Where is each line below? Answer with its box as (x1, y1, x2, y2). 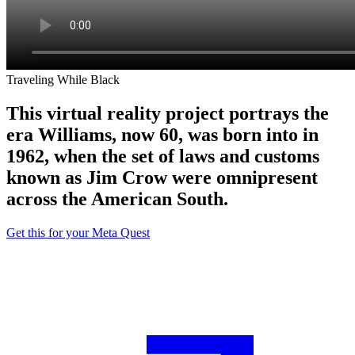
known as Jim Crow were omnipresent (6, 166, 318, 188)
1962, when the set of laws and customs (6, 145, 319, 166)
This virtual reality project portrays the (6, 102, 329, 124)
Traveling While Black (6, 72, 120, 86)
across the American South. (6, 188, 228, 209)
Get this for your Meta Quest (6, 225, 150, 239)
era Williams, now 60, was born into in (6, 124, 319, 145)
